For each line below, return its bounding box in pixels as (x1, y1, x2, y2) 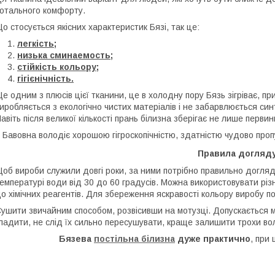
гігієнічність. (17, 74, 74, 84)
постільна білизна (94, 234, 175, 244)
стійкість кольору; (17, 62, 99, 72)
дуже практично (175, 234, 250, 244)
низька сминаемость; (17, 50, 113, 61)
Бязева (59, 234, 94, 244)
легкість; (17, 39, 56, 49)
